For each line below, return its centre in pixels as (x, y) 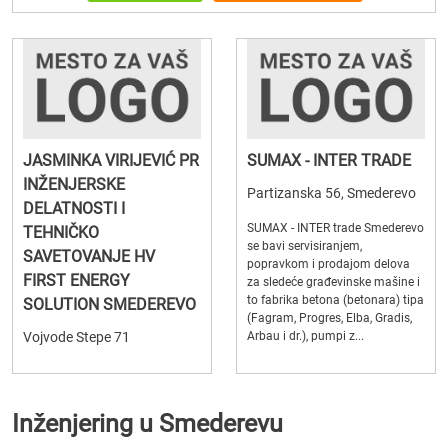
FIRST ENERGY (76, 280)
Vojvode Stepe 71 (76, 337)
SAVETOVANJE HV (89, 256)
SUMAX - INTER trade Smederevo (335, 228)
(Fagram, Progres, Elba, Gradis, (329, 318)
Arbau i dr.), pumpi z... (305, 336)
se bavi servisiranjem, (304, 246)
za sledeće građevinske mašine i (333, 282)
